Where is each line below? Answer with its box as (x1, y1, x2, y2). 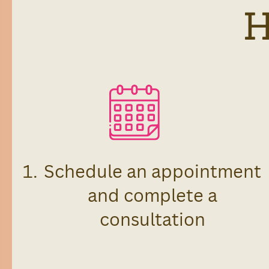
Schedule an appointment (43, 159, 261, 183)
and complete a (87, 183, 217, 207)
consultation (99, 207, 205, 231)
